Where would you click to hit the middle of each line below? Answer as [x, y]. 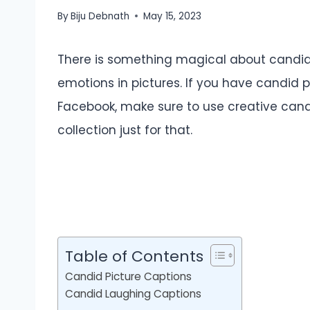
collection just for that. [125, 130]
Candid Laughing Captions [133, 294]
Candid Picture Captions [128, 277]
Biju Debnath [100, 16]
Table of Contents [134, 257]
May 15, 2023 [173, 16]
